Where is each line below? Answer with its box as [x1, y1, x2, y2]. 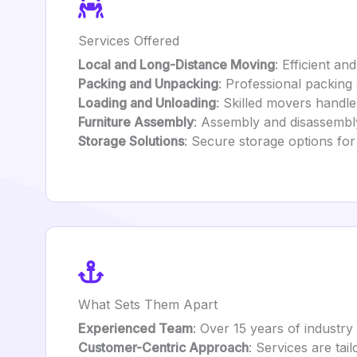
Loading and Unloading [78, 95, 216, 111]
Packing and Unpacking [78, 76, 218, 92]
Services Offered [78, 33, 179, 49]
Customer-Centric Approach [78, 339, 249, 355]
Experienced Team [78, 320, 193, 336]
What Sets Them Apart [78, 296, 218, 312]
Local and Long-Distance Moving [78, 57, 275, 73]
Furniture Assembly [78, 114, 194, 130]
